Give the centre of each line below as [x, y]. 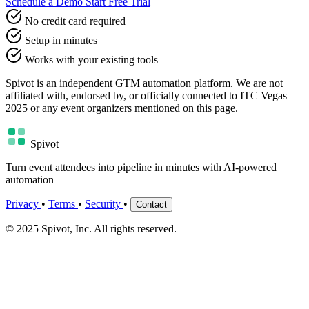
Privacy [23, 203]
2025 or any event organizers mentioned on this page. [122, 108]
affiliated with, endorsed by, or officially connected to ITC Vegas [146, 95]
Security [104, 203]
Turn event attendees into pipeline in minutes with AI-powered [141, 167]
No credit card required [75, 21]
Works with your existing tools [91, 59]
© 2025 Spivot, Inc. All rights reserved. [91, 228]
